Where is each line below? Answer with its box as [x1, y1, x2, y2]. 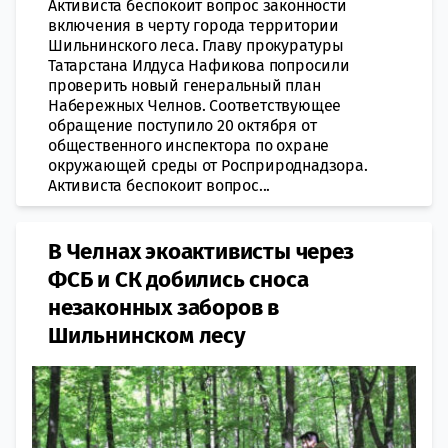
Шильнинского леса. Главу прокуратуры [48, 35, 344, 55]
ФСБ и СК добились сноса [48, 265, 309, 293]
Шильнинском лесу [48, 321, 246, 349]
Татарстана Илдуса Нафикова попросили [48, 55, 350, 75]
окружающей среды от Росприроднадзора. [48, 155, 368, 175]
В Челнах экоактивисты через [48, 237, 354, 265]
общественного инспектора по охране [48, 135, 330, 155]
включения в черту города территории [48, 15, 340, 35]
